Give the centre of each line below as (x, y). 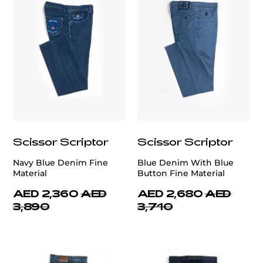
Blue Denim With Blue (186, 163)
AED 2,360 (46, 193)
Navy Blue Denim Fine (60, 163)
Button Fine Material (181, 173)
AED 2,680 (170, 193)
